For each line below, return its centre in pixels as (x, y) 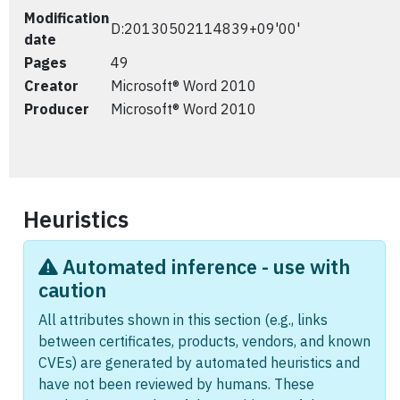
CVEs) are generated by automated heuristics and (199, 362)
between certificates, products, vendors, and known (204, 341)
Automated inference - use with (204, 267)
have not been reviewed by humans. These (176, 384)
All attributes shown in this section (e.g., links (183, 320)
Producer (57, 109)
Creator (51, 86)
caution (72, 290)
